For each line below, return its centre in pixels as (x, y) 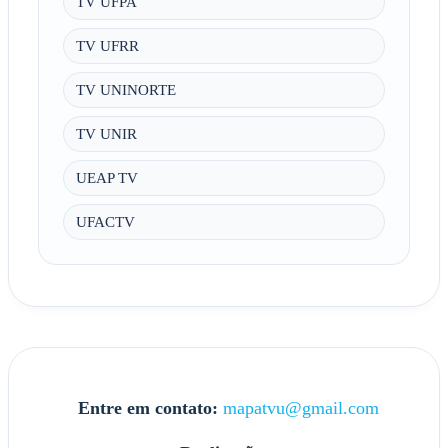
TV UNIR (106, 134)
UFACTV (105, 222)
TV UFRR (107, 46)
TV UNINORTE (125, 90)
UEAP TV (106, 178)
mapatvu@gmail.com (300, 407)
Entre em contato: (147, 407)
